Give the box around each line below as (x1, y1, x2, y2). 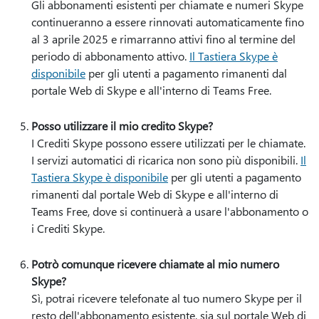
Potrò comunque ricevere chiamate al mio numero (31, 256, 279, 271)
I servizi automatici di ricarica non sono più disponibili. (31, 152, 300, 167)
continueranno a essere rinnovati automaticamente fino (31, 14, 304, 29)
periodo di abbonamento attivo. (31, 48, 189, 63)
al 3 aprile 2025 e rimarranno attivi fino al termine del (31, 31, 296, 46)
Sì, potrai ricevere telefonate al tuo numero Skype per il (31, 291, 302, 305)
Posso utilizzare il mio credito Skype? (31, 118, 213, 133)
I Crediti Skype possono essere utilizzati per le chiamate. (31, 135, 305, 150)
